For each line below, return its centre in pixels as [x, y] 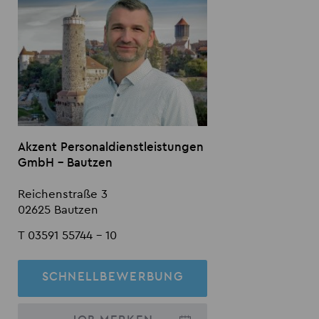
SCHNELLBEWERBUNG [113, 276]
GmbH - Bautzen [66, 162]
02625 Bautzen [58, 209]
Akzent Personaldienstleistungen [111, 147]
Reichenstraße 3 [63, 194]
